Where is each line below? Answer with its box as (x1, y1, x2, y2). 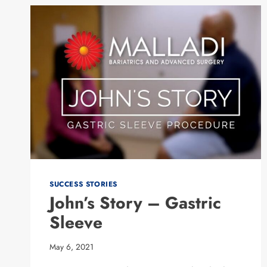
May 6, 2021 (49, 241, 94, 253)
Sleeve (49, 210, 103, 235)
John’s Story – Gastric (49, 191, 221, 216)
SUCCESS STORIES (49, 179, 117, 190)
